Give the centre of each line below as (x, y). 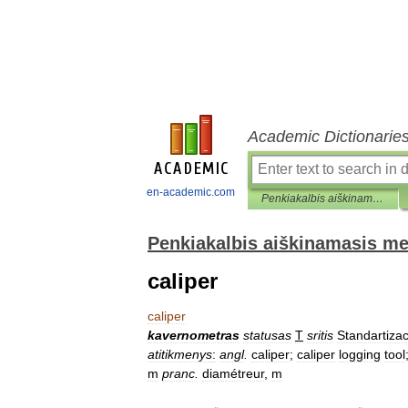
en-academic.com (191, 192)
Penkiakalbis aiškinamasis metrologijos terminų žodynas (378, 199)
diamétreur (233, 373)
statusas (267, 335)
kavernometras (194, 335)
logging (360, 354)
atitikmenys (180, 354)
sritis (320, 335)
